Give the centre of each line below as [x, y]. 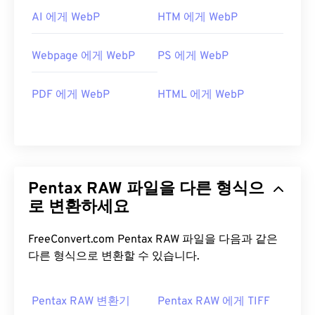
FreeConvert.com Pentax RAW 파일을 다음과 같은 [73, 240]
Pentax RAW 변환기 [81, 302]
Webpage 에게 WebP [83, 57]
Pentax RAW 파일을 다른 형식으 [146, 190]
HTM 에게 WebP [198, 18]
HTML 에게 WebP [201, 95]
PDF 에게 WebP [71, 95]
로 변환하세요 [79, 208]
